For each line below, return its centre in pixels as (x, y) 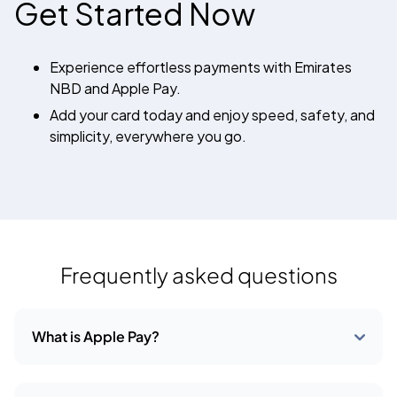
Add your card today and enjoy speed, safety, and (212, 115)
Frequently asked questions (198, 275)
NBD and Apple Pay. (115, 88)
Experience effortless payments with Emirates (201, 67)
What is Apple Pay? (96, 336)
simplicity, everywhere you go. (148, 136)
